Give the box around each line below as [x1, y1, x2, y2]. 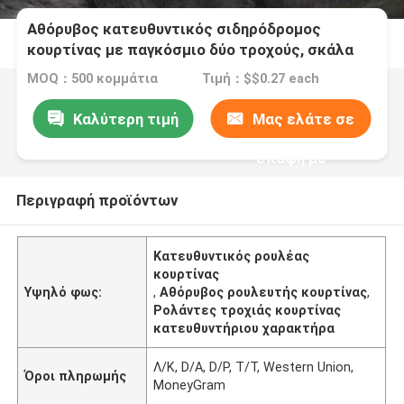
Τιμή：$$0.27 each [201, 71, 319, 87]
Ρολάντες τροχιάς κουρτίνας [153, 302, 342, 317]
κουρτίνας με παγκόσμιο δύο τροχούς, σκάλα [27, 41, 354, 60]
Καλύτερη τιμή [72, 109, 179, 128]
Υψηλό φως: [24, 284, 103, 299]
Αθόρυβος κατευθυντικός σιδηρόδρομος [27, 20, 322, 39]
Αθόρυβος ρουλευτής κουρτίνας [160, 284, 368, 299]
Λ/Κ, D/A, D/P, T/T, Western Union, [153, 359, 354, 374]
